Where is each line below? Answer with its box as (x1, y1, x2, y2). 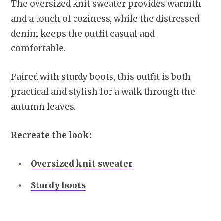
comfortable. (11, 43, 66, 54)
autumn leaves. (11, 101, 76, 112)
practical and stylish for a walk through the (11, 86, 195, 98)
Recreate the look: (11, 130, 92, 141)
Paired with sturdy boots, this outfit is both (11, 72, 191, 83)
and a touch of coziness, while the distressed (11, 13, 199, 25)
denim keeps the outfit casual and (11, 28, 155, 39)
